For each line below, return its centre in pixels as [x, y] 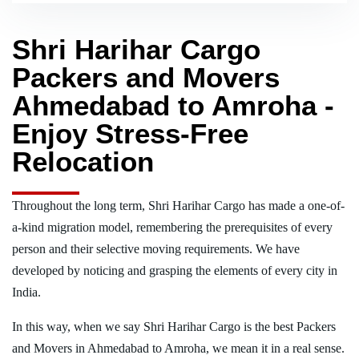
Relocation [83, 161]
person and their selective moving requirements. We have [156, 248]
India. [26, 292]
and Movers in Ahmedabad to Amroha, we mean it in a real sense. [178, 348]
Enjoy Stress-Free [130, 133]
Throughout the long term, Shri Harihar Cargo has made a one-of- [178, 205]
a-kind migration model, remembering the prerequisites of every [172, 227]
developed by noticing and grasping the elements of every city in [175, 270]
